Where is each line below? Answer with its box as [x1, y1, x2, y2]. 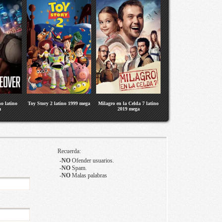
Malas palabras [70, 172, 107, 179]
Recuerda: [57, 148, 81, 155]
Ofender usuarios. [70, 157, 114, 164]
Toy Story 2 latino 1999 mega [28, 101, 90, 106]
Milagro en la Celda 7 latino [98, 101, 159, 106]
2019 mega [117, 106, 140, 111]
